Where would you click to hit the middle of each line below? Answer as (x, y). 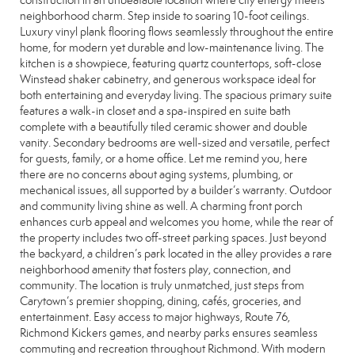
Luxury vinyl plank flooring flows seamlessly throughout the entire (177, 32)
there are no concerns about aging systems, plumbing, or (157, 174)
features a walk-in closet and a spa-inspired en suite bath (155, 111)
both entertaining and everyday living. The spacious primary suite (176, 95)
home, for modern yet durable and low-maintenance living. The (172, 48)
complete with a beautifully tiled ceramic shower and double (164, 127)
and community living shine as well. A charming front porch (161, 206)
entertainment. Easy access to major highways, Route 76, (155, 317)
